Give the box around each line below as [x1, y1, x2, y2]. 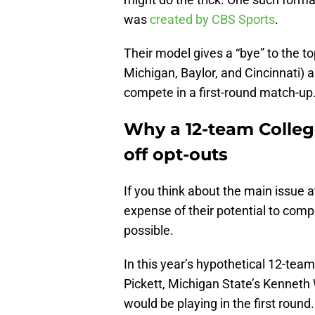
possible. [124, 223, 174, 238]
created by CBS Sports [150, 12, 275, 27]
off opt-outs [124, 144, 228, 165]
